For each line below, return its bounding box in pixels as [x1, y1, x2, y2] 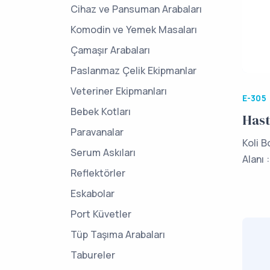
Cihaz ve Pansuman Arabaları [71, 2, 202, 16]
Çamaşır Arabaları [71, 43, 150, 57]
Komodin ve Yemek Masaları [71, 23, 197, 36]
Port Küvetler [71, 207, 131, 221]
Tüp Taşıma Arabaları [71, 228, 165, 241]
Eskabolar [71, 187, 115, 200]
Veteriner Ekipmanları [71, 84, 167, 98]
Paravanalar [71, 125, 124, 139]
